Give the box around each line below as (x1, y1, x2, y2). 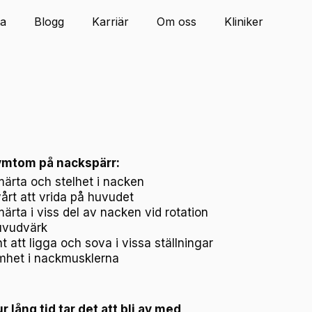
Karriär (92, 15, 129, 29)
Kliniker (224, 15, 263, 29)
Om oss (157, 15, 196, 29)
